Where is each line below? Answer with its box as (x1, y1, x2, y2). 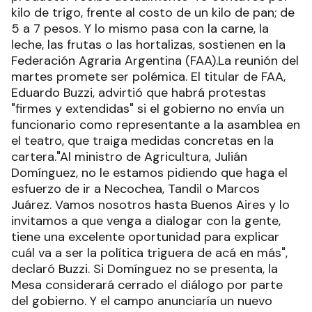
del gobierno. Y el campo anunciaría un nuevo (11, 292, 272, 309)
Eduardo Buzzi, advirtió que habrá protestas (11, 84, 266, 101)
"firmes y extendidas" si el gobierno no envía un (11, 100, 284, 117)
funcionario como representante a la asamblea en (11, 116, 300, 133)
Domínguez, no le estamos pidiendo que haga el (11, 164, 288, 181)
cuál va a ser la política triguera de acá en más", (11, 244, 288, 261)
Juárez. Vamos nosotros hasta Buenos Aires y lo (11, 196, 290, 213)
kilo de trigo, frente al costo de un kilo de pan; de (11, 4, 295, 21)
